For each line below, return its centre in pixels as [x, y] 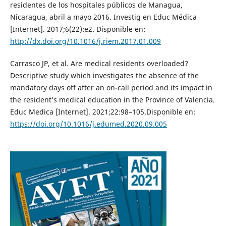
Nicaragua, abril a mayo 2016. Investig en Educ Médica [103, 17]
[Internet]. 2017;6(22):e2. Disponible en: [77, 29]
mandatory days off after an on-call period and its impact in [111, 88]
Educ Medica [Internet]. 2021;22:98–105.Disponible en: [102, 112]
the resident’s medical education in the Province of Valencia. [112, 100]
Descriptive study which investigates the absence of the [104, 76]
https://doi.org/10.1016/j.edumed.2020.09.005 [88, 124]
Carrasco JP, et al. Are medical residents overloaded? [99, 64]
